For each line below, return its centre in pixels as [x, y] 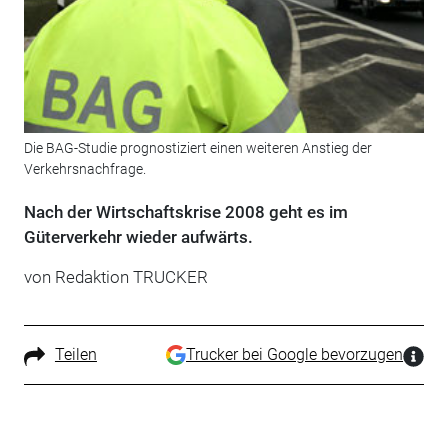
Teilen [75, 355]
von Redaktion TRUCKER [115, 277]
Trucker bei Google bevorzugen [295, 355]
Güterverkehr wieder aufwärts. [138, 237]
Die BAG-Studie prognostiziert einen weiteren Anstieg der [197, 148]
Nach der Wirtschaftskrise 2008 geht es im [185, 212]
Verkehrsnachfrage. [84, 169]
